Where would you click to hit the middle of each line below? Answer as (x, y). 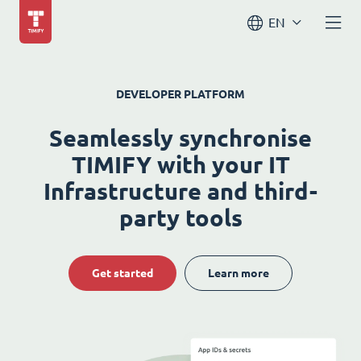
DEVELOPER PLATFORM (180, 94)
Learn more (239, 273)
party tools (180, 218)
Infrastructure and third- (180, 191)
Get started (122, 273)
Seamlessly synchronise (180, 138)
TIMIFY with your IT (180, 164)
